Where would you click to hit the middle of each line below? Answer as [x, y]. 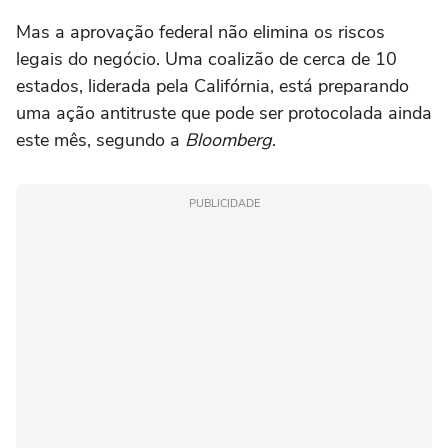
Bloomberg [228, 140]
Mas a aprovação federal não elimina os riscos [200, 32]
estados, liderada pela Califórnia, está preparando [212, 86]
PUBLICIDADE [224, 203]
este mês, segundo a [100, 140]
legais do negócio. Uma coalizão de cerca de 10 [206, 59]
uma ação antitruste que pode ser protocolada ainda [224, 113]
